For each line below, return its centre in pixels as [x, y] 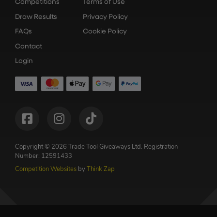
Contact [29, 46]
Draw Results [36, 17]
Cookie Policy [105, 32]
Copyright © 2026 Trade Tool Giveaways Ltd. [79, 147]
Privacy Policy [105, 17]
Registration [161, 147]
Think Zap [101, 170]
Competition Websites [46, 170]
